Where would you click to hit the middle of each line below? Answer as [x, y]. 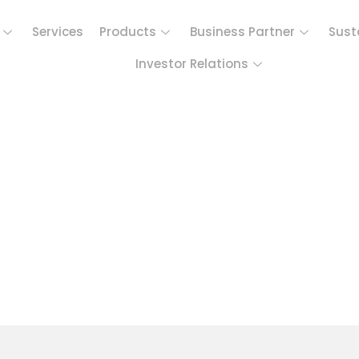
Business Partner [243, 32]
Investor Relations [192, 64]
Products [128, 32]
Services [58, 32]
